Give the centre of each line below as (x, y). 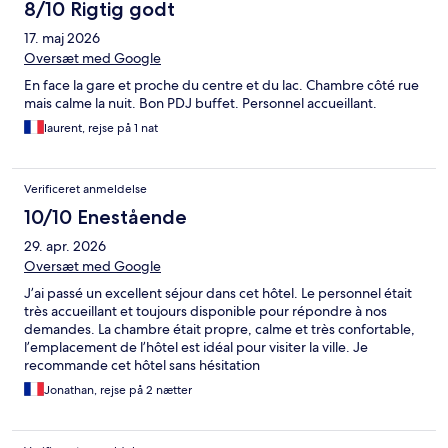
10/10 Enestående (105, 217)
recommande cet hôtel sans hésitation (142, 365)
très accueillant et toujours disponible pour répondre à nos (205, 311)
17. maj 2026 (62, 38)
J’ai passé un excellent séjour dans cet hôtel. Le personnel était (218, 293)
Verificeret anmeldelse (85, 189)
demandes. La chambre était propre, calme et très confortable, (219, 329)
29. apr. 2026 (65, 246)
